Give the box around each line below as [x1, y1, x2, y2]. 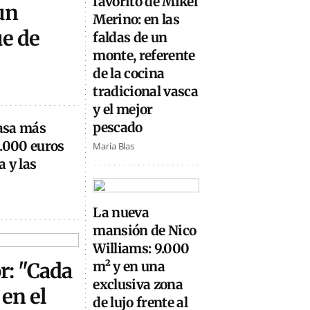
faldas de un [93, 28, 167, 46]
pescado [93, 118, 143, 136]
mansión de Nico [93, 222, 197, 239]
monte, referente [93, 46, 195, 64]
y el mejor [93, 100, 153, 118]
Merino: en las [93, 10, 180, 28]
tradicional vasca [93, 82, 199, 100]
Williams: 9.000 [93, 240, 190, 257]
